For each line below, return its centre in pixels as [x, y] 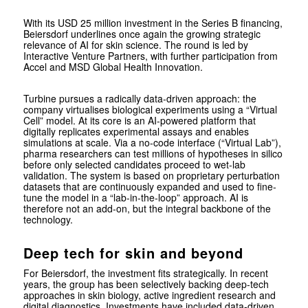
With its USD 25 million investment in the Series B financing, [153, 23]
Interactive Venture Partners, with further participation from [150, 56]
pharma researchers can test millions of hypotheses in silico [153, 154]
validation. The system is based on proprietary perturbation [151, 176]
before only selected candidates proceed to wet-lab [134, 165]
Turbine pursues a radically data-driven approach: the [140, 99]
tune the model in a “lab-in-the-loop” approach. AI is [135, 198]
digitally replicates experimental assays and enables [136, 132]
